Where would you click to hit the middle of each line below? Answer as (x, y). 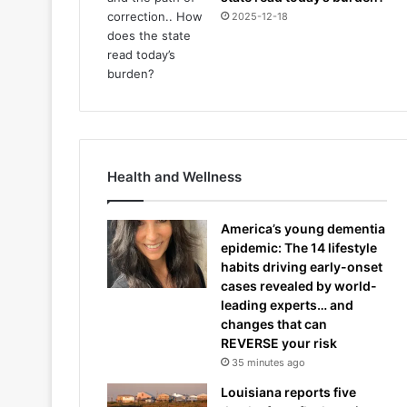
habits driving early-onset (302, 267)
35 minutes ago (268, 362)
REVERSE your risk (279, 343)
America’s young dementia (303, 228)
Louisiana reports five (288, 392)
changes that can (274, 324)
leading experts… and (287, 305)
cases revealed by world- (299, 286)
